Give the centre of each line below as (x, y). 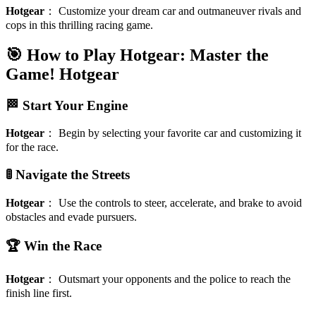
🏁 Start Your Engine (67, 105)
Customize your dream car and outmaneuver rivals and (180, 11)
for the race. (32, 147)
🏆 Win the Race (54, 246)
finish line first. (39, 293)
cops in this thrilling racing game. (79, 25)
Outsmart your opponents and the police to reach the (175, 279)
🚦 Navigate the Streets (68, 175)
